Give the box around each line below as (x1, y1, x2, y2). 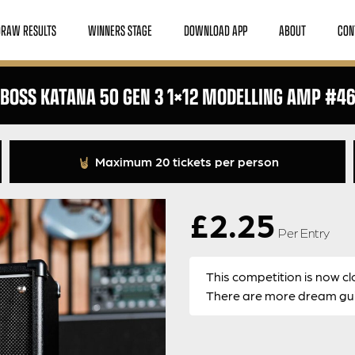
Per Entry (278, 225, 330, 240)
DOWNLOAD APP (184, 19, 248, 40)
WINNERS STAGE (88, 19, 153, 40)
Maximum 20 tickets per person (91, 154, 279, 169)
